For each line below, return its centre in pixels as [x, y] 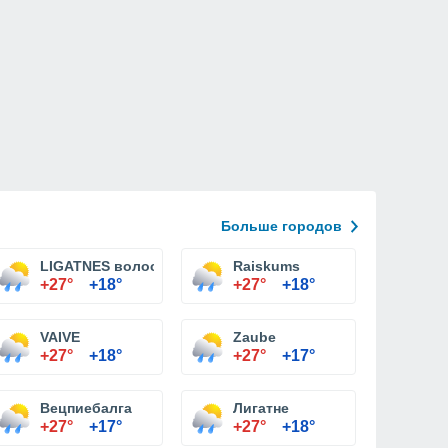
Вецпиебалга [86, 408]
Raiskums [266, 266]
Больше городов [281, 226]
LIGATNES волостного [118, 266]
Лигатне [261, 408]
